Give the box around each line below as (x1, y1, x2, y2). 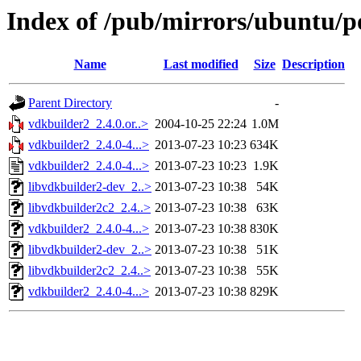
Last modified (163, 57, 239, 72)
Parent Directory (28, 96, 112, 110)
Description (282, 57, 345, 72)
